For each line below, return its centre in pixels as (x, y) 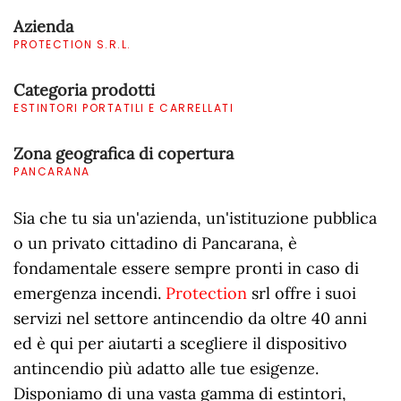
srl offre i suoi (302, 293)
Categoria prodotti (84, 90)
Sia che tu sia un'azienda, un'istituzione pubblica (195, 218)
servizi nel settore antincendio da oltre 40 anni (190, 318)
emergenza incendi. (90, 293)
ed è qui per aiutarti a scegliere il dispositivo (180, 343)
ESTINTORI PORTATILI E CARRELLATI (124, 108)
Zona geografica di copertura (124, 154)
